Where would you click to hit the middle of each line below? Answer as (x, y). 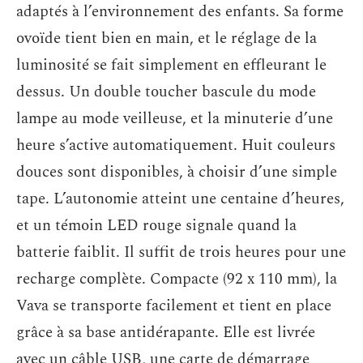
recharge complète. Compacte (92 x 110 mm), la (177, 279)
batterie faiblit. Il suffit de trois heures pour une (181, 252)
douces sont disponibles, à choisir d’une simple (177, 172)
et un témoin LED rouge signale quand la (156, 226)
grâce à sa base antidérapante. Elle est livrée (166, 333)
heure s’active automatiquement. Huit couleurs (176, 145)
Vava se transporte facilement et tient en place (174, 306)
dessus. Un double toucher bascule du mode (166, 92)
